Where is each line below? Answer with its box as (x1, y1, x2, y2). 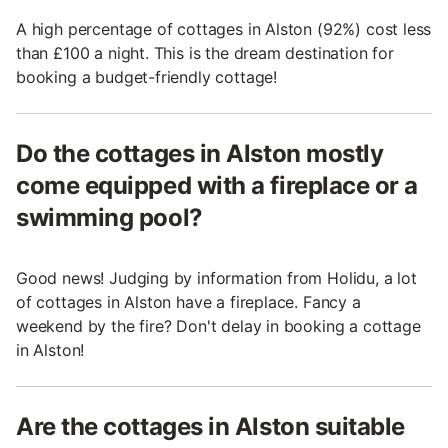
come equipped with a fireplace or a (16, 171, 419, 201)
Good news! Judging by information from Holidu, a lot (16, 268, 417, 289)
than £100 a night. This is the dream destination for (16, 43, 394, 64)
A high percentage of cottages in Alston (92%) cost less (16, 19, 432, 40)
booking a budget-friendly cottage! (16, 67, 278, 88)
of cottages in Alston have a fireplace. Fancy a (16, 292, 361, 313)
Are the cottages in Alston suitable (16, 412, 406, 442)
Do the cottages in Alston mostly (16, 139, 384, 169)
